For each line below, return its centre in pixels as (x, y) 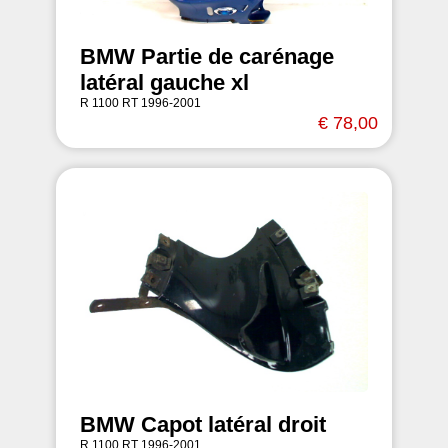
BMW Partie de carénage (207, 56)
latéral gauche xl (164, 82)
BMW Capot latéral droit (203, 424)
